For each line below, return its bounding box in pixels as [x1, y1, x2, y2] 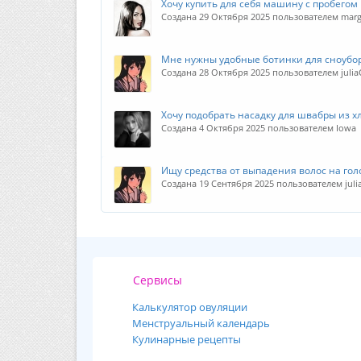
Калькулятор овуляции [132, 300, 248, 314]
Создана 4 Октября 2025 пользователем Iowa [161, 122, 356, 134]
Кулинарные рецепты [132, 332, 242, 346]
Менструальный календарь [132, 316, 271, 330]
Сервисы [133, 272, 183, 288]
